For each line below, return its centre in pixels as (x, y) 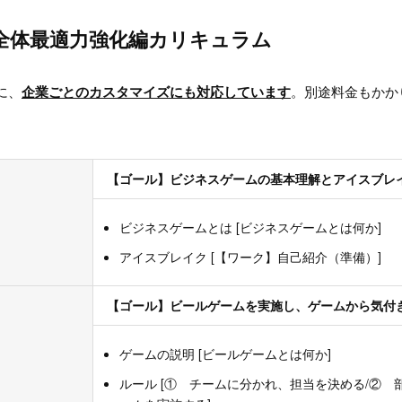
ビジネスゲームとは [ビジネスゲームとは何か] (250, 227)
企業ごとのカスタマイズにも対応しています (156, 92)
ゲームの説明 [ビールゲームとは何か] (225, 354)
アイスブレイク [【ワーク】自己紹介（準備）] (250, 257)
